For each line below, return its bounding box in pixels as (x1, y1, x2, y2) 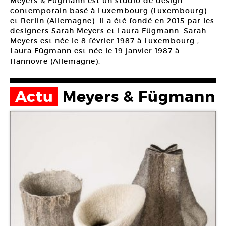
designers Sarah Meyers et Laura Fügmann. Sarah (10, 26, 206, 35)
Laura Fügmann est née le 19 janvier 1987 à (10, 46, 180, 55)
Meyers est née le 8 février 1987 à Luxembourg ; (10, 36, 199, 45)
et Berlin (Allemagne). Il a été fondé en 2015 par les (10, 16, 214, 25)
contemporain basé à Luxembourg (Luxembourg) (10, 6, 207, 15)
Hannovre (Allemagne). (10, 56, 100, 66)
